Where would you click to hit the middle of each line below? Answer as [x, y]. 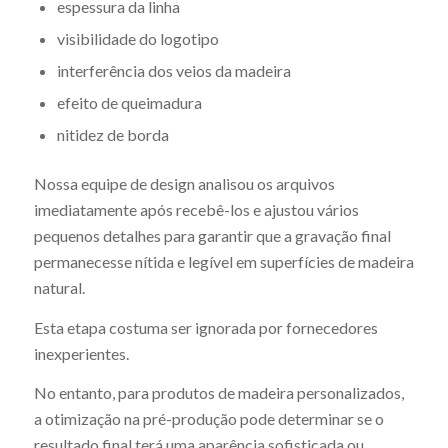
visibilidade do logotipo [137, 38]
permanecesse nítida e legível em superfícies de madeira [223, 261]
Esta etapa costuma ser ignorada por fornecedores [205, 327]
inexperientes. [81, 353]
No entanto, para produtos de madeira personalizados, [218, 393]
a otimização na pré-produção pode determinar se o [208, 419]
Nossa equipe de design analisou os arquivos [184, 183]
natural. [59, 287]
